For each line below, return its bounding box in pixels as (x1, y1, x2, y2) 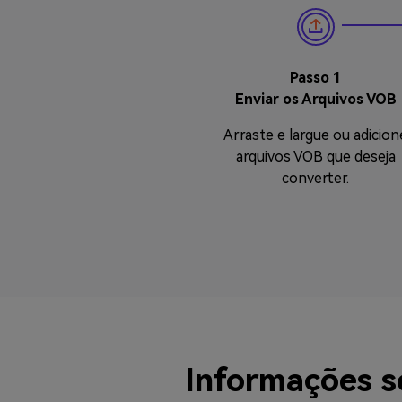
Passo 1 (289, 69, 342, 86)
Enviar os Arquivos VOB (234, 91, 397, 108)
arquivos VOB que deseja (235, 148, 396, 165)
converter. (282, 170, 350, 187)
